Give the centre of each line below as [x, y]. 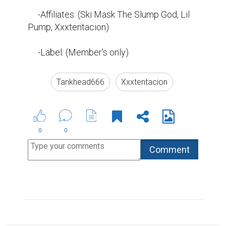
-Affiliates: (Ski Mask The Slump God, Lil [33, 14]
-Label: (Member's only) [83, 52]
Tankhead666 [80, 82]
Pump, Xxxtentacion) [68, 27]
